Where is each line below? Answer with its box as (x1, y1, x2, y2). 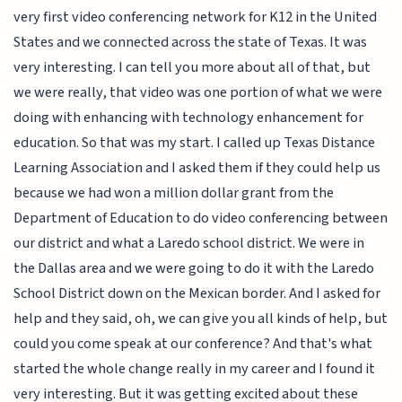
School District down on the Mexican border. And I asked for (13, 282, 381, 304)
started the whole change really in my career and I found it (13, 357, 376, 380)
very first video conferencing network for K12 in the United (13, 5, 378, 28)
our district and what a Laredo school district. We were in (13, 232, 365, 254)
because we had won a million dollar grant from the (13, 181, 335, 204)
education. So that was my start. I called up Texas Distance (13, 131, 376, 153)
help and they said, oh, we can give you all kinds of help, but (13, 307, 389, 329)
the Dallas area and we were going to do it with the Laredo (13, 257, 375, 279)
